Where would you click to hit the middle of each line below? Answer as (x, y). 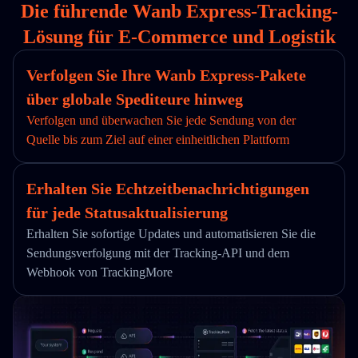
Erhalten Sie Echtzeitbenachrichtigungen (168, 189)
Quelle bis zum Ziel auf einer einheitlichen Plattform (158, 139)
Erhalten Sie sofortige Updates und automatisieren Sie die (171, 234)
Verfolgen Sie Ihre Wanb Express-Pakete (166, 75)
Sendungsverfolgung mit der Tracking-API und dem (158, 253)
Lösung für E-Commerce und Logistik (179, 37)
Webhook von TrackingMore (99, 272)
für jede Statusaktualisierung (127, 213)
